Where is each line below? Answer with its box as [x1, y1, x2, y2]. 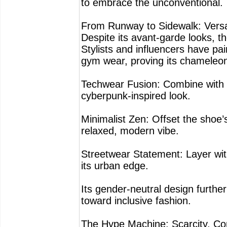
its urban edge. [81, 160, 148, 171]
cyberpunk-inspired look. [81, 90, 191, 101]
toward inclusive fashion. [81, 195, 191, 206]
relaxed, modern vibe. [81, 125, 179, 136]
